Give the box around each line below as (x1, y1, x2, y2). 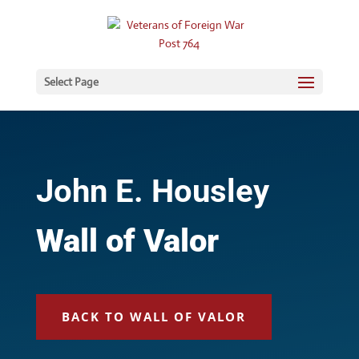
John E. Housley (35, 172, 269, 210)
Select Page (43, 75, 99, 89)
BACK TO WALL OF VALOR (61, 309, 246, 325)
